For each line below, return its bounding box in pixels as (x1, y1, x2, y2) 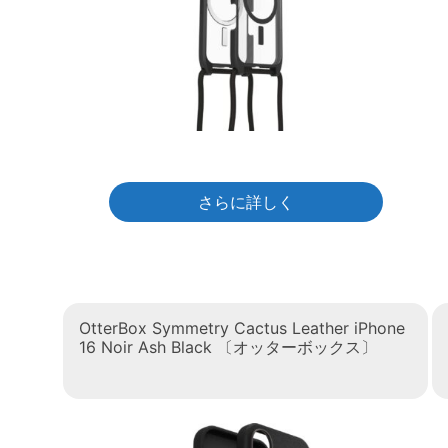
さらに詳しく (197, 192, 294, 213)
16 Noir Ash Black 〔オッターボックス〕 (79, 337, 377, 358)
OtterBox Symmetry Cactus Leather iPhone (79, 318, 405, 339)
